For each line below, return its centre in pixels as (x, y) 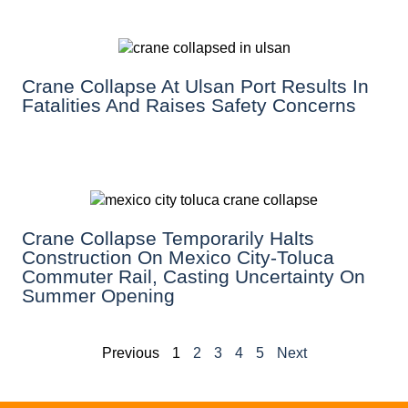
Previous (130, 352)
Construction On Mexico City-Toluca (178, 257)
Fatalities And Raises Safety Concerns (189, 105)
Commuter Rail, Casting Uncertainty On (194, 276)
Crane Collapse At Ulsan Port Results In (195, 86)
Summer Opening (98, 295)
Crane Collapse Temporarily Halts (168, 238)
